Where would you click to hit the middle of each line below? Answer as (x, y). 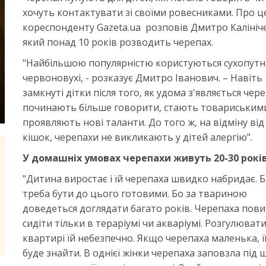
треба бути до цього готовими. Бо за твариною (134, 194)
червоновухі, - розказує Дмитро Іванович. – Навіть (142, 78)
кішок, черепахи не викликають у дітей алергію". (137, 137)
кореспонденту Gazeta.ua (83, 27)
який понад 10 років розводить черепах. (118, 42)
